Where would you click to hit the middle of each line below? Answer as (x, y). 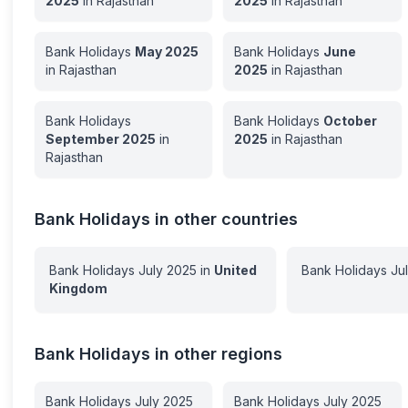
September (83, 139)
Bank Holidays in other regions (159, 354)
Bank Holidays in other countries (167, 219)
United (236, 270)
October (351, 121)
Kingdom (79, 288)
